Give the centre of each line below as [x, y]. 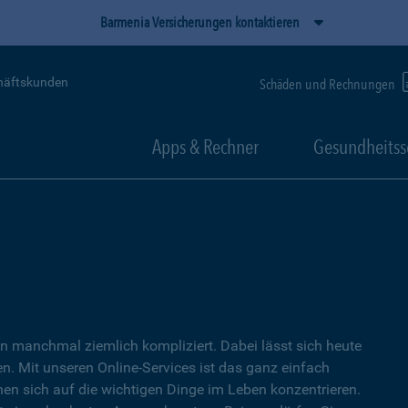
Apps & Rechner [205, 147]
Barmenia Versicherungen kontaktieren [199, 22]
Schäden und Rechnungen [329, 84]
